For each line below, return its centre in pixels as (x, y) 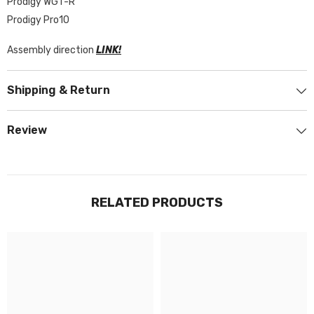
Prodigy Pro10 (38, 20)
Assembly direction (52, 50)
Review (27, 130)
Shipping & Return (59, 90)
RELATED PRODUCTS (157, 203)
